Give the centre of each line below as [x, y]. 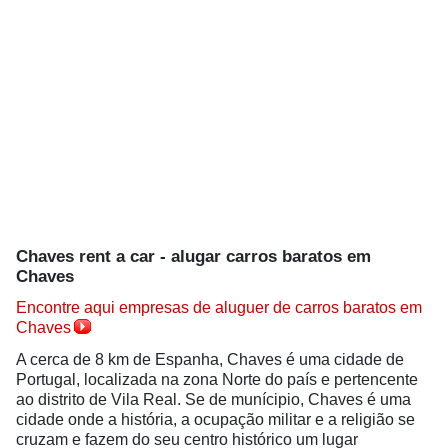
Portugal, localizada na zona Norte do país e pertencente [217, 379]
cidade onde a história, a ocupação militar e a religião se [215, 419]
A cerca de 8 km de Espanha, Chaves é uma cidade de [210, 359]
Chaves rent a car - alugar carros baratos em [193, 256]
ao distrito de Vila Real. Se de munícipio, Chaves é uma [213, 399]
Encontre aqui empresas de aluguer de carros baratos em [219, 307]
